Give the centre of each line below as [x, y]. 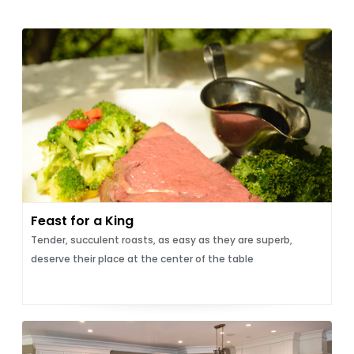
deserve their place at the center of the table [142, 259]
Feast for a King [82, 221]
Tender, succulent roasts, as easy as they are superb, [161, 240]
